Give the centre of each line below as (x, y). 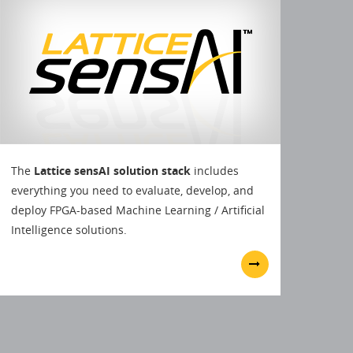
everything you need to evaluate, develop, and (132, 190)
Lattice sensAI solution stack (112, 170)
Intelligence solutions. (69, 229)
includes (214, 170)
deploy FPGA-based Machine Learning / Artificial (137, 210)
